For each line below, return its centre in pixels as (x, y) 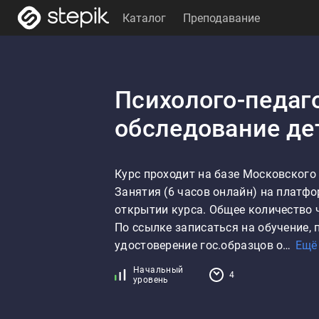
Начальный (158, 270)
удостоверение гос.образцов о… (203, 245)
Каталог (144, 18)
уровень (151, 280)
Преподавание (221, 18)
